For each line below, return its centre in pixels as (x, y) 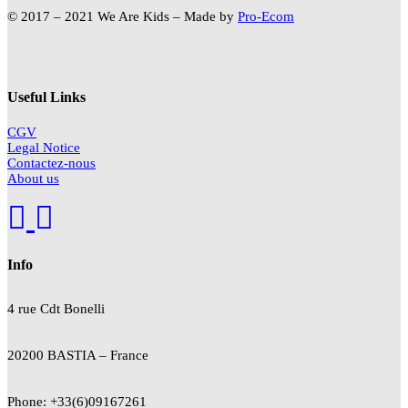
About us (33, 179)
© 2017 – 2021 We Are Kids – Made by (122, 16)
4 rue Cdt (36, 308)
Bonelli (84, 308)
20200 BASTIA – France (78, 355)
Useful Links (46, 97)
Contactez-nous (51, 163)
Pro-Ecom (266, 16)
